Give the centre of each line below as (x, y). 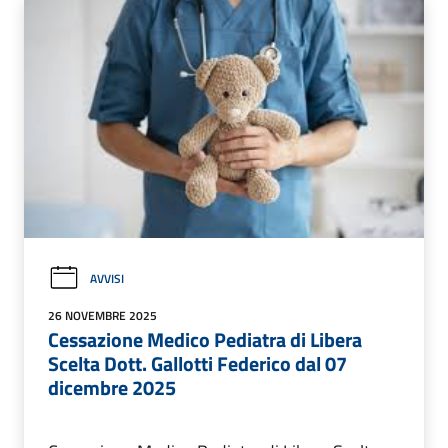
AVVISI (107, 278)
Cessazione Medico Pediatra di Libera (205, 340)
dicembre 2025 (112, 388)
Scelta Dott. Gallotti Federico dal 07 (197, 364)
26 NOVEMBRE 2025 (102, 316)
